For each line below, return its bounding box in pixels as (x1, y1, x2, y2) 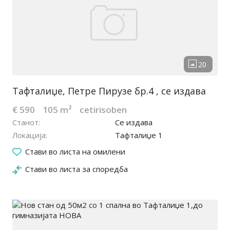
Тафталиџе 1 (115, 130, 163, 141)
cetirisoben (80, 104, 127, 116)
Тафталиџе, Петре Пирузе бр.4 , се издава (12, 85, 206, 98)
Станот (12, 117, 39, 128)
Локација (12, 130, 46, 141)
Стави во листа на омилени (25, 146, 125, 157)
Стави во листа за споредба (25, 164, 128, 175)
